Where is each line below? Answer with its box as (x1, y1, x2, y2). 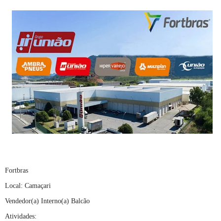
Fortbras (5, 167, 28, 175)
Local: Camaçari (5, 182, 51, 190)
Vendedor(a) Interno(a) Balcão (5, 197, 90, 205)
